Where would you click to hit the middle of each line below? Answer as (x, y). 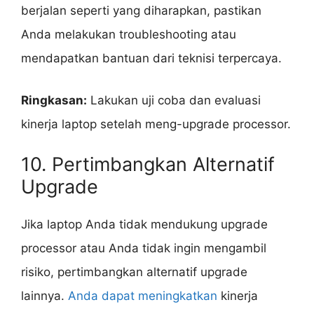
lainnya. (45, 296)
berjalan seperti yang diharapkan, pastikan (141, 11)
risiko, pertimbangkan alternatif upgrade (134, 272)
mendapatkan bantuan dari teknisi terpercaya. (151, 59)
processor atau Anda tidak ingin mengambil (144, 248)
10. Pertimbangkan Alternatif (148, 165)
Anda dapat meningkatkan (143, 296)
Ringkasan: (54, 100)
